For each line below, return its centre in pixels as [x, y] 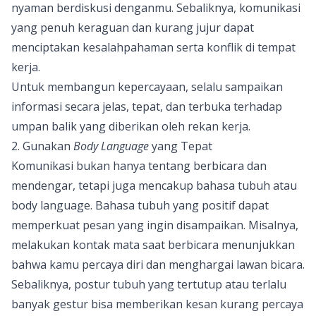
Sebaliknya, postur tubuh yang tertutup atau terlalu [149, 285]
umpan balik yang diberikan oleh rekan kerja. [131, 127]
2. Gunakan [42, 146]
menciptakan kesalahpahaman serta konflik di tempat [153, 48]
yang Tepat [181, 146]
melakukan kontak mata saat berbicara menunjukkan [153, 245]
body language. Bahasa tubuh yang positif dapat [140, 206]
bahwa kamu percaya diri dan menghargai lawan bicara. [158, 265]
